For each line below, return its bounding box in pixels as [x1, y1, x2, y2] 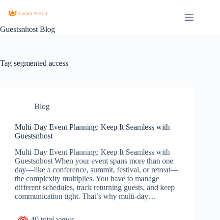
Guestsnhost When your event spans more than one [15, 156, 173, 165]
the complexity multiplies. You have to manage [15, 174, 159, 183]
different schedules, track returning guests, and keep [15, 183, 175, 192]
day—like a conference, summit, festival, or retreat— [15, 165, 178, 174]
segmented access [12, 59, 68, 67]
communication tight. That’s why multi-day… [15, 192, 156, 200]
